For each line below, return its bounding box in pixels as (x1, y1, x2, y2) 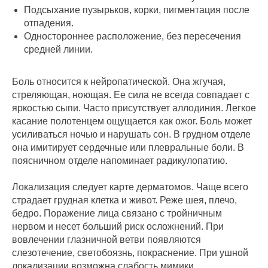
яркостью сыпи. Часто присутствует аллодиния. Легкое (12, 103, 256, 114)
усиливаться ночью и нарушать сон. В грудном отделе (12, 129, 251, 140)
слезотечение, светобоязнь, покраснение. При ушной (12, 248, 248, 258)
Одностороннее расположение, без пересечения (24, 31, 241, 42)
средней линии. (24, 44, 93, 55)
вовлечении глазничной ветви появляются (12, 234, 201, 245)
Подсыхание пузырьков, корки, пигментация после (24, 5, 249, 16)
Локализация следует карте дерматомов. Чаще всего (12, 182, 248, 193)
